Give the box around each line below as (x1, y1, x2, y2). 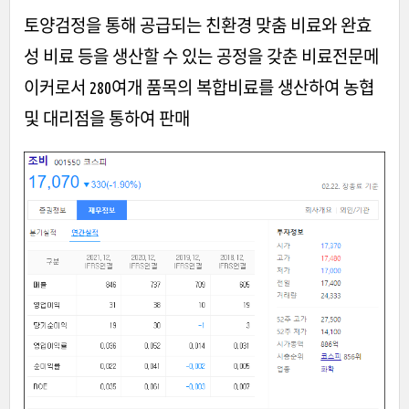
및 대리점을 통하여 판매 (24, 108, 190, 129)
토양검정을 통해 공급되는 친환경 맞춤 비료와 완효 (24, 15, 372, 36)
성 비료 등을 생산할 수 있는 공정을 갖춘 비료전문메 (24, 46, 379, 67)
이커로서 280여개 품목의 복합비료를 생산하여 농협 (24, 77, 374, 98)
